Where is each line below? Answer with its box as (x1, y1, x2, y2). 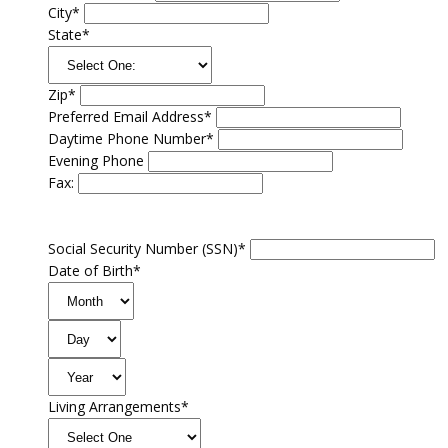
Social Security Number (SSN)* (48, 238, 246, 258)
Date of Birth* (48, 260, 141, 280)
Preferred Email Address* (48, 106, 212, 126)
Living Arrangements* (48, 396, 189, 416)
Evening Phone (48, 150, 144, 170)
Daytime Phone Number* (48, 128, 214, 148)
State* (48, 24, 90, 44)
